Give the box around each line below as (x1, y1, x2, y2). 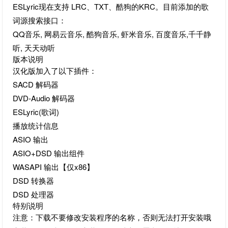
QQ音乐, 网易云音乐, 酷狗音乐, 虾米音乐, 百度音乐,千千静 (13, 28, 212, 39)
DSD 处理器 (13, 188, 54, 199)
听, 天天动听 (13, 42, 55, 53)
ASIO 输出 (13, 133, 49, 145)
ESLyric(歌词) (13, 106, 60, 117)
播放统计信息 (13, 120, 59, 131)
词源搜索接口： (13, 14, 67, 25)
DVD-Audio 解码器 (13, 92, 75, 103)
